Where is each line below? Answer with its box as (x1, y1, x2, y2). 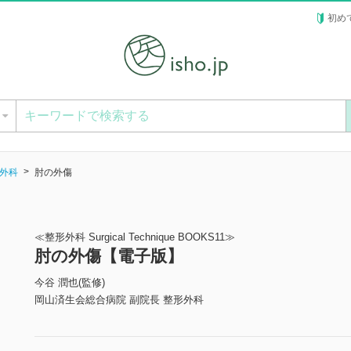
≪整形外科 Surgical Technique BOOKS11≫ (34, 231, 235, 244)
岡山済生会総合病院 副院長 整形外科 (34, 294, 204, 306)
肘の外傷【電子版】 (34, 247, 183, 266)
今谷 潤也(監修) (34, 277, 105, 289)
